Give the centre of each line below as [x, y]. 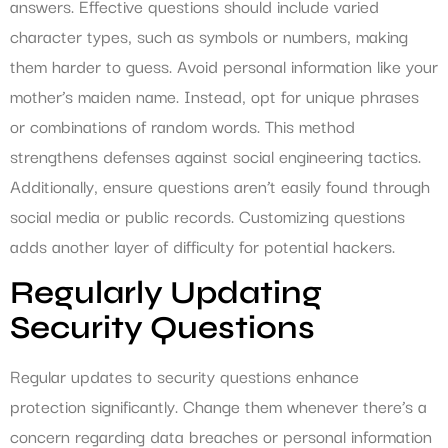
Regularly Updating [166, 293]
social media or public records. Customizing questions [207, 215]
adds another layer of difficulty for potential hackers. [202, 245]
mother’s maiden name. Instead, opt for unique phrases [214, 95]
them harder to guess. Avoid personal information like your [224, 65]
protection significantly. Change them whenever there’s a [218, 406]
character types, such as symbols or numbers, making [209, 35]
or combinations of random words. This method [182, 125]
